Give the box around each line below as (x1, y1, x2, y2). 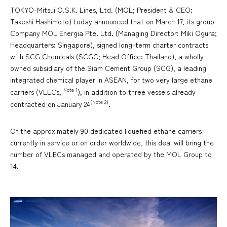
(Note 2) (90, 98, 108, 105)
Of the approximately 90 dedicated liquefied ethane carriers (10, 125, 202, 136)
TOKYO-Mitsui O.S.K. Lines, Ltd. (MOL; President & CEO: (10, 5, 193, 15)
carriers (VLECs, (10, 87, 63, 97)
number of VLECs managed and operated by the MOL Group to (10, 148, 212, 159)
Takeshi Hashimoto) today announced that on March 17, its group (10, 16, 214, 27)
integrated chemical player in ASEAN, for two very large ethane (10, 74, 212, 85)
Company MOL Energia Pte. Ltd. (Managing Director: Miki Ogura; (10, 28, 217, 39)
